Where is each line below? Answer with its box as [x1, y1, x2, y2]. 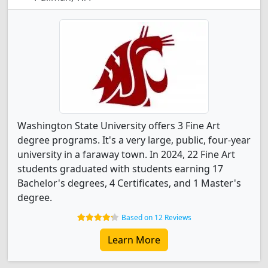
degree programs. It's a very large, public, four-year [17, 133, 251, 147]
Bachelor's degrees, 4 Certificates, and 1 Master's [17, 176, 241, 190]
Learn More [108, 233, 160, 246]
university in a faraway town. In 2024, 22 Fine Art [17, 148, 235, 161]
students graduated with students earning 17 [17, 162, 223, 175]
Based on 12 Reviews [121, 212, 191, 223]
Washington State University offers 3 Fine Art [17, 119, 220, 132]
